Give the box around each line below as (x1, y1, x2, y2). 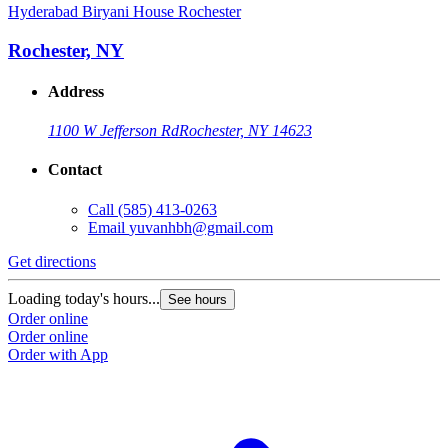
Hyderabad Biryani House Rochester (8, 2, 241, 20)
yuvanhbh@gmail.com (129, 218, 273, 236)
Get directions (8, 252, 96, 270)
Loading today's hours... (8, 289, 160, 307)
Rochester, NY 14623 (179, 122, 312, 140)
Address (48, 82, 104, 100)
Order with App (8, 345, 108, 363)
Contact (48, 161, 102, 179)
